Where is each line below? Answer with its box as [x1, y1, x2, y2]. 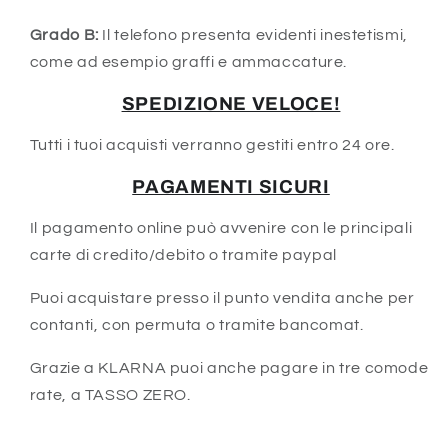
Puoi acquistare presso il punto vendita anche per [29, 289, 415, 306]
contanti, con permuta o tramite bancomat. [29, 316, 364, 333]
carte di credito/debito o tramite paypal [29, 246, 337, 263]
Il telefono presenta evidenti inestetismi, [102, 26, 408, 43]
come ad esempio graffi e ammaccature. [29, 53, 348, 70]
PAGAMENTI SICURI [132, 176, 330, 197]
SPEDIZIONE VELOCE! [121, 93, 341, 114]
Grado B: [29, 26, 103, 43]
